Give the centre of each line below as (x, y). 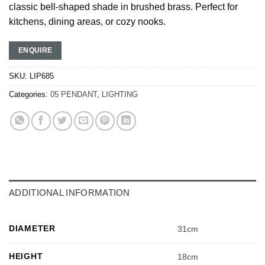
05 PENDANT (74, 94)
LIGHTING (120, 94)
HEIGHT (26, 256)
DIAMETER (32, 228)
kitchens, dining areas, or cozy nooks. (87, 21)
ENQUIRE (35, 50)
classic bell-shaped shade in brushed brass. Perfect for (123, 7)
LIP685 (42, 76)
